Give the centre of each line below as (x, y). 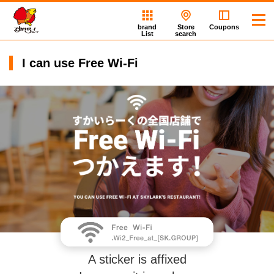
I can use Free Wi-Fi (80, 63)
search (186, 34)
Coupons (224, 27)
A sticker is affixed (137, 259)
